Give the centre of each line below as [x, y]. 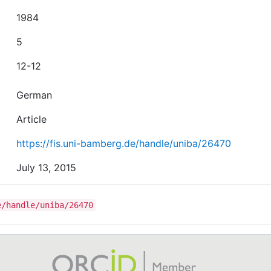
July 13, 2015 [47, 168]
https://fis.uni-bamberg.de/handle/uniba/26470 [124, 143]
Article [32, 119]
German [34, 95]
